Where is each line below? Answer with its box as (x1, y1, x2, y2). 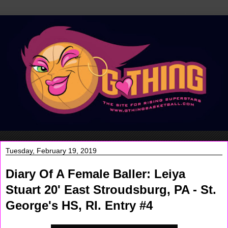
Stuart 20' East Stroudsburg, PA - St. (6, 183, 216, 197)
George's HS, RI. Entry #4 (6, 198, 153, 213)
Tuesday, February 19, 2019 (6, 147, 97, 155)
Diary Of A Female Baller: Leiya (6, 167, 185, 181)
